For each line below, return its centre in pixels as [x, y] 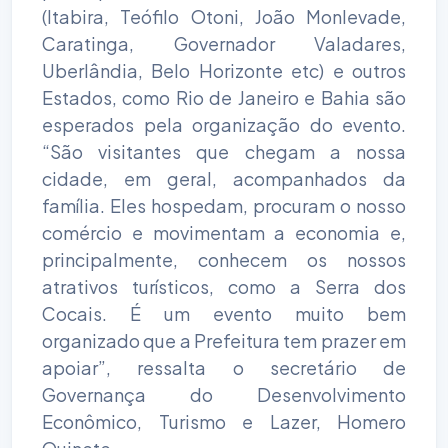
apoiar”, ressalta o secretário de [224, 367]
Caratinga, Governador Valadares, [224, 43]
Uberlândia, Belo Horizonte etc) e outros [224, 70]
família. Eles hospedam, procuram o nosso [224, 205]
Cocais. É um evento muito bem [224, 313]
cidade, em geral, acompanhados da [224, 178]
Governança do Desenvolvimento [224, 394]
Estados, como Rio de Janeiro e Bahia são [224, 97]
